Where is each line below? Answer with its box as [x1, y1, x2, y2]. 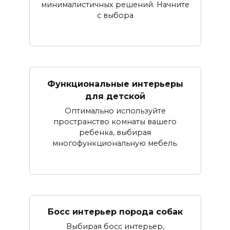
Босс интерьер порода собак [47, 206, 183, 217]
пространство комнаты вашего [53, 117, 177, 126]
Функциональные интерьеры [47, 79, 183, 89]
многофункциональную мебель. [52, 138, 178, 148]
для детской [85, 91, 145, 101]
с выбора [97, 10, 133, 20]
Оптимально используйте [64, 106, 166, 116]
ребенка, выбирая [79, 127, 151, 137]
